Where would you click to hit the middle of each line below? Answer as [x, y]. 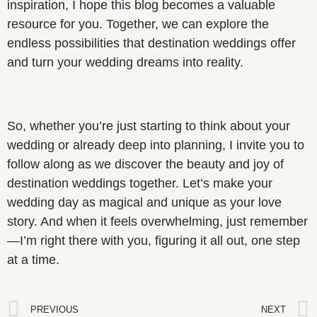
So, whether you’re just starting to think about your [149, 126]
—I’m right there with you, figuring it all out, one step [154, 240]
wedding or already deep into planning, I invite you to [156, 145]
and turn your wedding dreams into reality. [125, 62]
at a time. [33, 259]
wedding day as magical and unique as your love [144, 202]
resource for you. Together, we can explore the [138, 24]
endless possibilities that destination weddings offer [151, 43]
